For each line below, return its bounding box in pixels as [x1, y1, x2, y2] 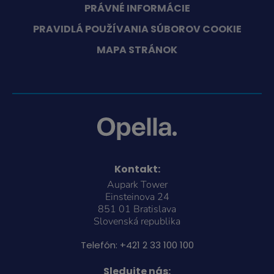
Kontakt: [114, 161, 160, 176]
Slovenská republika [94, 214, 180, 228]
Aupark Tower [106, 177, 168, 191]
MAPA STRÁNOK [97, 43, 177, 57]
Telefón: [80, 238, 120, 251]
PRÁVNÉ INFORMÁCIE [84, 1, 190, 16]
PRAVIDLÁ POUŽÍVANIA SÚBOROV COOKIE [32, 22, 242, 37]
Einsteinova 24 [105, 190, 169, 204]
